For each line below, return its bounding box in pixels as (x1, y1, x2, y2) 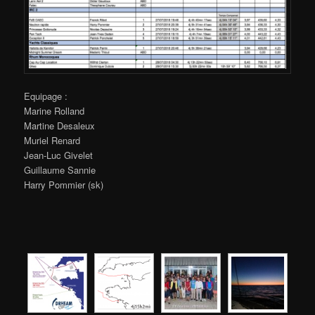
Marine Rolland (24, 104, 85, 118)
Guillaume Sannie (24, 163, 96, 177)
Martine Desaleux (24, 119, 96, 133)
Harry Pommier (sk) (24, 178, 104, 192)
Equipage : (24, 89, 68, 103)
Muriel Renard (24, 134, 81, 148)
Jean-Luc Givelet (24, 148, 94, 162)
